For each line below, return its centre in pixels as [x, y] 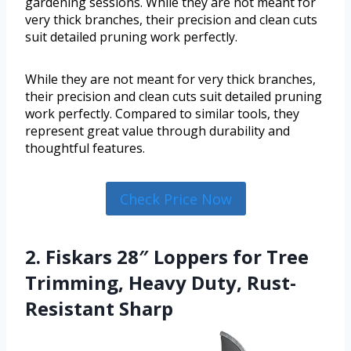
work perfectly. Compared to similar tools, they [162, 114]
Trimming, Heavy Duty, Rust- [161, 282]
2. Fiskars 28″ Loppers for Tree [167, 256]
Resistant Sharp [99, 308]
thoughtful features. [85, 148]
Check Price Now [175, 199]
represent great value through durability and [157, 131]
